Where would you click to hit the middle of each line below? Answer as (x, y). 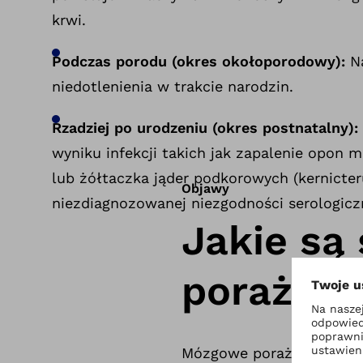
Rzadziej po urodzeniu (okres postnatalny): (205, 128)
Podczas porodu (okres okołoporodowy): (199, 61)
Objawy (205, 188)
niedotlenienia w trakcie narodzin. (173, 86)
